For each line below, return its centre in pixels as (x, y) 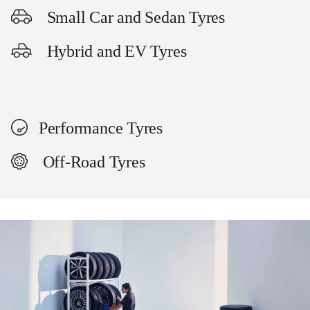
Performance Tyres (100, 128)
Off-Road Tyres (92, 162)
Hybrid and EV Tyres (115, 52)
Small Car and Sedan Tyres (134, 18)
